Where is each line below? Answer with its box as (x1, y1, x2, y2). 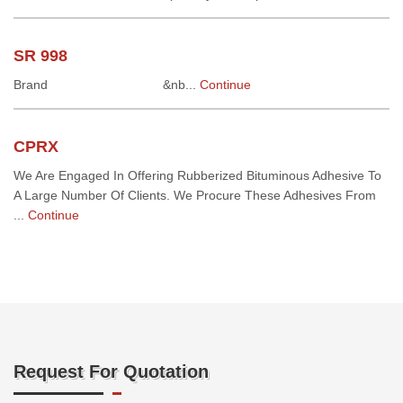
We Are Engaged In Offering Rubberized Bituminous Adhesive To (13, 168, 381, 183)
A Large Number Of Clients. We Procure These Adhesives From (13, 188, 376, 202)
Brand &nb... (13, 77, 200, 92)
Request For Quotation (13, 362, 209, 381)
